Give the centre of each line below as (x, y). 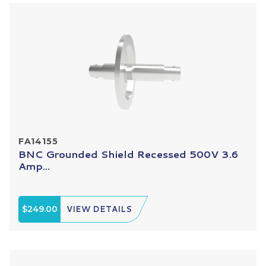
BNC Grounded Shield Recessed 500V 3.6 (128, 153)
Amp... (34, 165)
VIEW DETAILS (99, 209)
